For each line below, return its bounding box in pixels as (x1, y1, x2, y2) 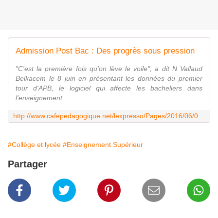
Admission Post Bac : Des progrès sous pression (16, 46, 195, 56)
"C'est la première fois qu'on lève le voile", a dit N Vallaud (16, 65, 202, 73)
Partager (8, 159, 47, 170)
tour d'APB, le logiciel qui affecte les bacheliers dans (16, 84, 202, 92)
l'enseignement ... (16, 94, 70, 102)
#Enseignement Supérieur (63, 141, 143, 149)
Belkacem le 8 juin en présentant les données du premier (16, 74, 202, 83)
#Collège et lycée (8, 141, 61, 149)
